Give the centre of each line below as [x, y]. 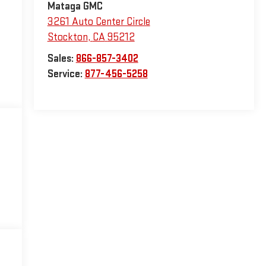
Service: [66, 74]
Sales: [61, 59]
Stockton [67, 37]
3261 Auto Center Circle [99, 22]
